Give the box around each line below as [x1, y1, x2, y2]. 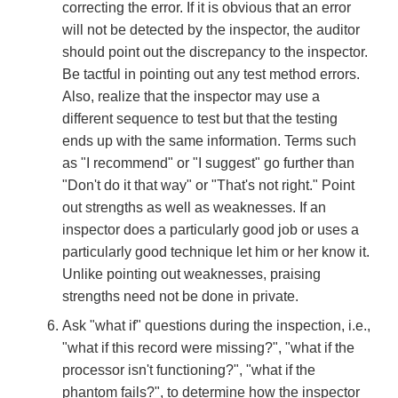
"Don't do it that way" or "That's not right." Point [62, 178, 354, 194]
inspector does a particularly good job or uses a [62, 222, 359, 238]
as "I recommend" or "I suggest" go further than [62, 155, 354, 171]
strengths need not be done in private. [62, 289, 298, 305]
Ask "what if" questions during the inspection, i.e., [62, 318, 370, 334]
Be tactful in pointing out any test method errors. [62, 67, 360, 83]
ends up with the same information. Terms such [62, 133, 356, 149]
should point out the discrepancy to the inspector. [62, 44, 368, 60]
